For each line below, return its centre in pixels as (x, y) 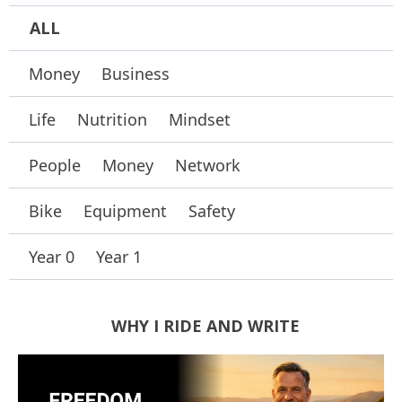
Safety (212, 211)
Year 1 (119, 257)
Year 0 (52, 257)
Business (135, 74)
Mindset (200, 120)
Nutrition (112, 120)
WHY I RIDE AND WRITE (205, 326)
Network (208, 166)
